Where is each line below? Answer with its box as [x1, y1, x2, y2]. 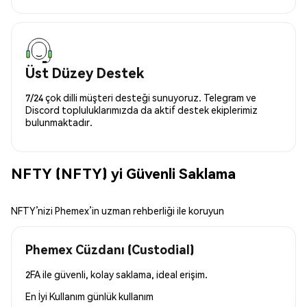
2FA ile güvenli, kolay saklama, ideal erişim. [25, 267, 208, 280]
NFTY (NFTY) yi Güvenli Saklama [11, 164, 236, 183]
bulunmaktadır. [25, 115, 93, 128]
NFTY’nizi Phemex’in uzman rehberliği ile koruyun [11, 204, 224, 217]
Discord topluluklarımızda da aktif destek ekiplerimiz [25, 103, 258, 116]
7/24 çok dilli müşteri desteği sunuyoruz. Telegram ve [25, 90, 256, 103]
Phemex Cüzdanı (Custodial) [25, 241, 194, 257]
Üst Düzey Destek [25, 63, 144, 82]
